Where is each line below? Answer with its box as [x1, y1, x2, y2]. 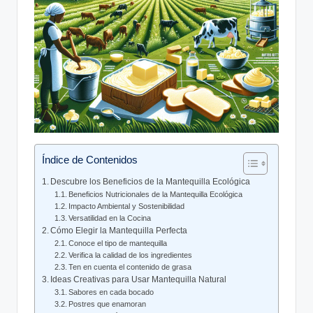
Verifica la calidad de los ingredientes [68, 251, 193, 260]
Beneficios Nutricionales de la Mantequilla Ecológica [68, 190, 243, 199]
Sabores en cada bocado [68, 288, 154, 297]
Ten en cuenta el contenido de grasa [68, 263, 192, 272]
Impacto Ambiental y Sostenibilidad [68, 202, 185, 211]
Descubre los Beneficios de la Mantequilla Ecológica [50, 177, 251, 187]
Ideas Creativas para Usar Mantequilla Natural [50, 275, 227, 285]
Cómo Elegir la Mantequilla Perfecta [50, 226, 188, 236]
